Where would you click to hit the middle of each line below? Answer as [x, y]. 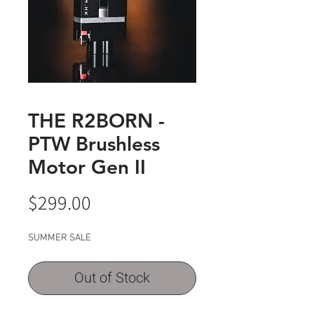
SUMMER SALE [60, 238]
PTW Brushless [94, 144]
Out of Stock [112, 278]
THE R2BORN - [96, 121]
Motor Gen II [87, 167]
